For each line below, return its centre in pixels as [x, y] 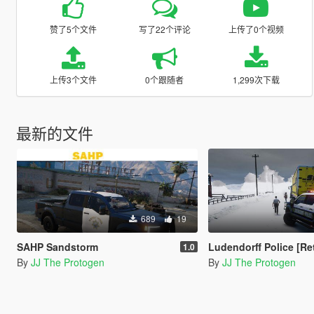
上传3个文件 [73, 79]
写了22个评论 [164, 29]
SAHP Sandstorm [57, 246]
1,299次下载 [256, 79]
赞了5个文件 [73, 29]
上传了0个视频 [256, 29]
